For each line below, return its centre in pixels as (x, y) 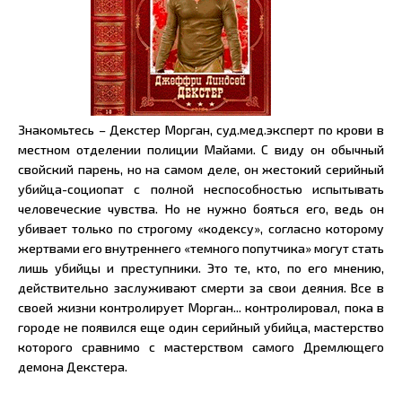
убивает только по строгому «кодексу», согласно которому (201, 228)
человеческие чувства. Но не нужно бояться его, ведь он (201, 209)
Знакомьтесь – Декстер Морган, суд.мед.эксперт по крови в (201, 130)
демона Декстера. (73, 367)
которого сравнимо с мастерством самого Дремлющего (201, 347)
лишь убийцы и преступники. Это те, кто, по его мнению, (201, 268)
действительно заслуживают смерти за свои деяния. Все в (201, 288)
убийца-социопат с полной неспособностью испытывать (201, 189)
